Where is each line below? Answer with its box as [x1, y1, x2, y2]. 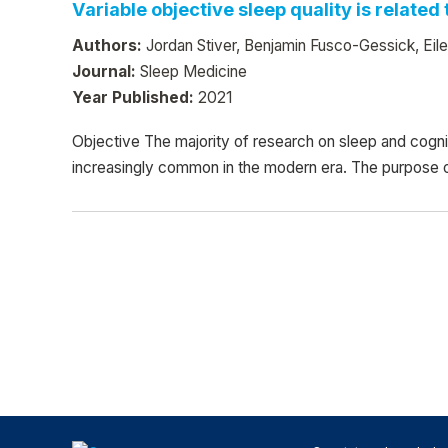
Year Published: [72, 87, 194, 107]
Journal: [72, 61, 136, 81]
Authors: [72, 35, 142, 55]
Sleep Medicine [136, 61, 247, 81]
